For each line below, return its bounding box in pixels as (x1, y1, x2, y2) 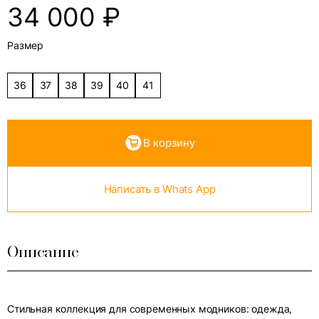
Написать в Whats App (103, 182, 216, 196)
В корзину (143, 136, 195, 150)
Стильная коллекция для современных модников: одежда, (7, 303, 293, 315)
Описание (7, 241, 79, 263)
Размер (7, 39, 44, 51)
